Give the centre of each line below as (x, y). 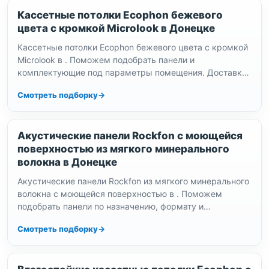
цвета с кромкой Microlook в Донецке (116, 28)
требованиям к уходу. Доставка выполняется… (116, 219)
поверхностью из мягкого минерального (123, 149)
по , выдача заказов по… (68, 85)
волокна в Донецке (67, 162)
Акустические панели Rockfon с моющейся (130, 136)
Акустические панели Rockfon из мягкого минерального (133, 181)
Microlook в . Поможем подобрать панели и (106, 60)
